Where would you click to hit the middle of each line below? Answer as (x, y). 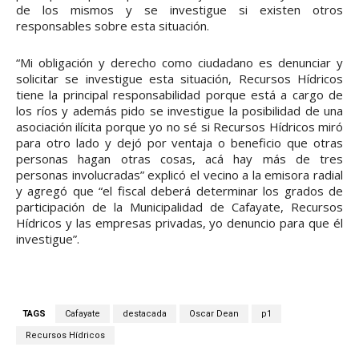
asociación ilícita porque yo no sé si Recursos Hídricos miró (179, 127)
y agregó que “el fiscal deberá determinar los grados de (179, 191)
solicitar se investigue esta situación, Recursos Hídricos (179, 79)
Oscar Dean (214, 314)
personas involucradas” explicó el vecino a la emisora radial (179, 175)
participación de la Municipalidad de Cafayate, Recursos (179, 207)
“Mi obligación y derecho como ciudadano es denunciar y (179, 63)
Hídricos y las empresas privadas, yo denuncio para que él (179, 223)
